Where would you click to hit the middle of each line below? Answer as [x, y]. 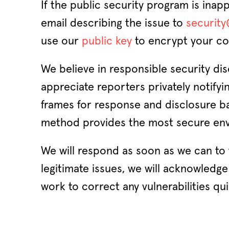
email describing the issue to [113, 24]
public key [107, 41]
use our [61, 41]
